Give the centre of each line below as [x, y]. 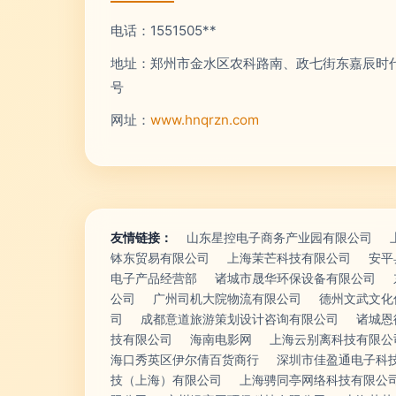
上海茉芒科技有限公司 [289, 258]
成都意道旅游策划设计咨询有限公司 [240, 319]
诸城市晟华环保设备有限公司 [295, 278]
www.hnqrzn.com [205, 120]
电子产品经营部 [154, 278]
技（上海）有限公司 [166, 380]
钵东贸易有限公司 [160, 258]
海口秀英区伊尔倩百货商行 [185, 359]
